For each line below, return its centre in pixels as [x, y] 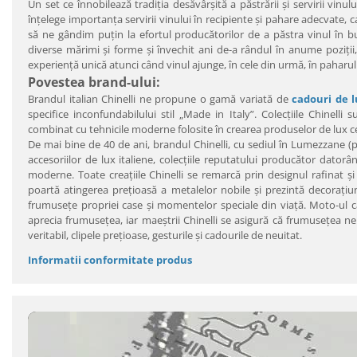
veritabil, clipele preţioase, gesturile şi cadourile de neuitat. [165, 235]
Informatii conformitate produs [110, 259]
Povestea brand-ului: [94, 82]
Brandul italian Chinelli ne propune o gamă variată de [160, 98]
